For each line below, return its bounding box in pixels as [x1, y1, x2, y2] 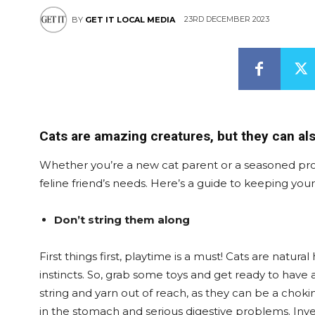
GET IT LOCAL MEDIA [85, 15, 175, 25]
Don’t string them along [54, 213, 190, 226]
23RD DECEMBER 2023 [184, 14, 269, 25]
